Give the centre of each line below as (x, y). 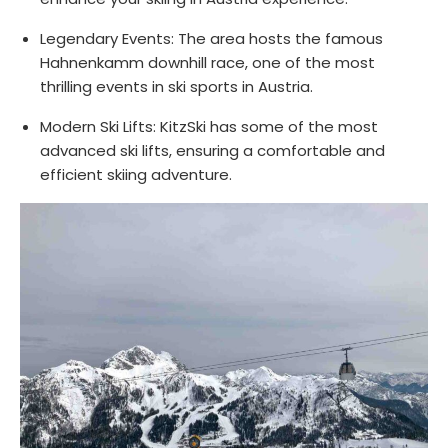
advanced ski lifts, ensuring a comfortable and (212, 150)
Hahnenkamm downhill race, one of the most (207, 62)
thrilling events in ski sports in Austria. (176, 86)
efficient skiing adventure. (136, 174)
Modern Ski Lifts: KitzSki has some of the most (209, 126)
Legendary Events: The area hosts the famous (211, 38)
